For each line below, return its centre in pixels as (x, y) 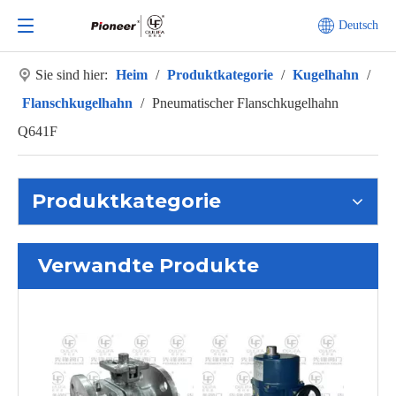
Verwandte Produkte (148, 266)
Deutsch (358, 25)
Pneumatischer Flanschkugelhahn (245, 103)
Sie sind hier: (72, 75)
